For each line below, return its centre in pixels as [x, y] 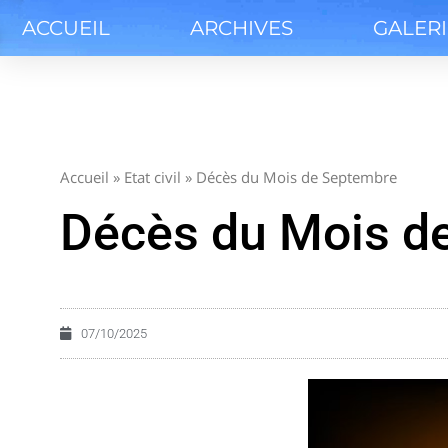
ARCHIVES [241, 28]
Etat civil [152, 177]
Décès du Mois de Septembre [296, 177]
